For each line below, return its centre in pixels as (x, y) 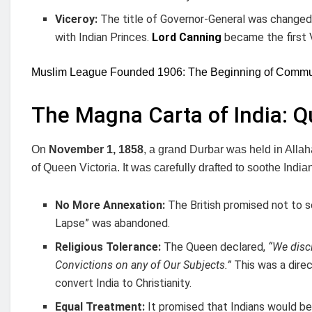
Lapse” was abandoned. (113, 224)
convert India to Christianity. (124, 283)
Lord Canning (187, 37)
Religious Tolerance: (108, 247)
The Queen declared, (215, 247)
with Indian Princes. (102, 37)
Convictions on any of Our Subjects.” (143, 265)
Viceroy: (77, 19)
